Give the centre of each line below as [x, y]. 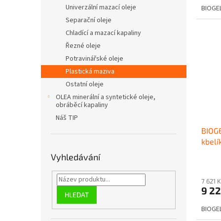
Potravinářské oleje [94, 58]
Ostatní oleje [85, 84]
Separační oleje [89, 20]
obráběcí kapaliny [82, 105]
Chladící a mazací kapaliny [103, 33]
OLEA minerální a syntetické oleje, [106, 97]
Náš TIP [67, 118]
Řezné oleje [83, 46]
